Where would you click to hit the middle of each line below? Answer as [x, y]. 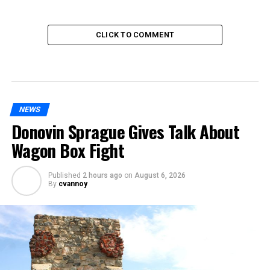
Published [64, 175]
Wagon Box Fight [68, 150]
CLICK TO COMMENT [135, 34]
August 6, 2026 [160, 175]
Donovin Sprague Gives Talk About [125, 131]
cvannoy [73, 184]
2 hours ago [102, 175]
